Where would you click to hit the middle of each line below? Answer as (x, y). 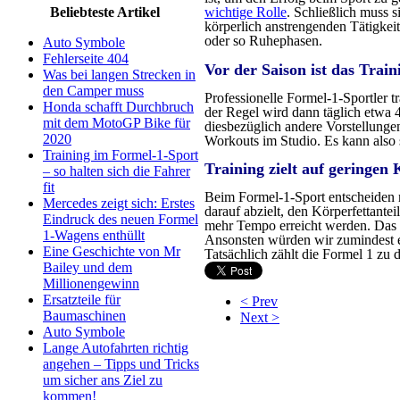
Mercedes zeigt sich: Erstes (119, 203)
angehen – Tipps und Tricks (121, 364)
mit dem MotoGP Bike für (117, 123)
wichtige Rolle (246, 12)
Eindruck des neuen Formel (121, 219)
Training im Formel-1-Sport (121, 155)
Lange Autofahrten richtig (116, 348)
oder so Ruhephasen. (263, 40)
